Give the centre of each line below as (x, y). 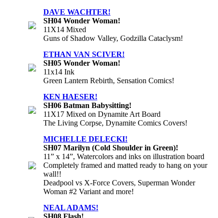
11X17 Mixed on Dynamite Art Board (102, 114)
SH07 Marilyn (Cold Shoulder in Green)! (111, 147)
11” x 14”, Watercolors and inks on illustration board (124, 156)
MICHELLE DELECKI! (85, 139)
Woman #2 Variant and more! (89, 191)
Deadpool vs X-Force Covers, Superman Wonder (119, 182)
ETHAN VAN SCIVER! (84, 54)
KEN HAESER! (70, 96)
